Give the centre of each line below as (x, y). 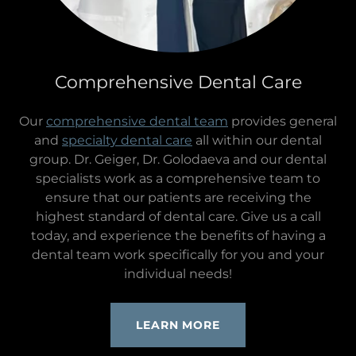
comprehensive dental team (137, 122)
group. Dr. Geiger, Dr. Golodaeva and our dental (178, 160)
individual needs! (178, 274)
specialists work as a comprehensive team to (178, 179)
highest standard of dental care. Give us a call (178, 217)
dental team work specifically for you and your (178, 255)
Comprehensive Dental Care (178, 83)
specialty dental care (127, 141)
